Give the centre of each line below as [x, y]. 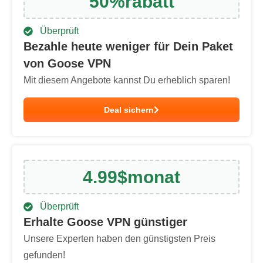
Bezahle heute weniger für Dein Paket [128, 46]
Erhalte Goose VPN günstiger [105, 222]
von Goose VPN [67, 63]
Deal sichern [129, 110]
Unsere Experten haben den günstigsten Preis [119, 239]
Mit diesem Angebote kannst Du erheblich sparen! [127, 80]
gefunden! [44, 255]
